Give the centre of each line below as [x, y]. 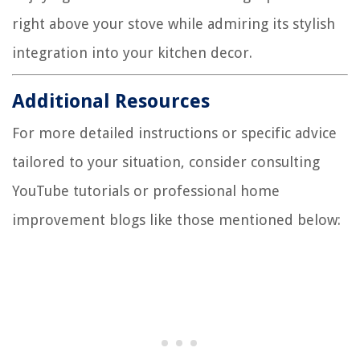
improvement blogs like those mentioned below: [176, 220]
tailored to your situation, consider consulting [166, 162]
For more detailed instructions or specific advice [174, 133]
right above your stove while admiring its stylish [174, 24]
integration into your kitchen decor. [132, 53]
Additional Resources [111, 102]
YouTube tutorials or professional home [146, 191]
